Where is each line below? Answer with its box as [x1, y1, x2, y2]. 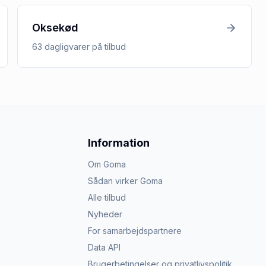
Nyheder [88, 209, 122, 219]
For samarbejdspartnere [88, 226, 182, 236]
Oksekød [32, 21, 79, 34]
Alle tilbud [88, 192, 126, 202]
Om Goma [88, 159, 126, 169]
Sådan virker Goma [88, 176, 163, 186]
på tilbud [90, 42, 126, 52]
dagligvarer [45, 42, 90, 52]
